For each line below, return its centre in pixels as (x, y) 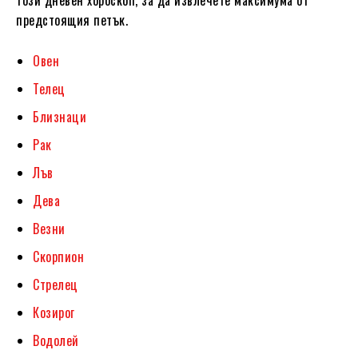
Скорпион (58, 256)
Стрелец (56, 284)
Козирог (54, 312)
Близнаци (60, 116)
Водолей (56, 340)
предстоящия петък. (72, 20)
